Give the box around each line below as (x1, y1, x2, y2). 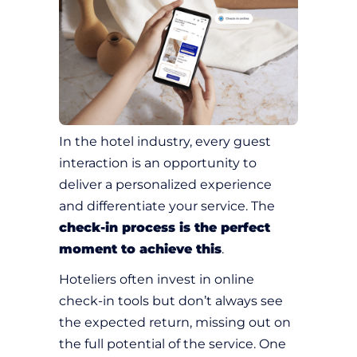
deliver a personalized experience (59, 177, 272, 193)
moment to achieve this (59, 241, 222, 257)
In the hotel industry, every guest (59, 134, 271, 150)
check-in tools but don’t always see (59, 293, 283, 309)
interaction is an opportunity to (59, 155, 257, 171)
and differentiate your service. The (59, 198, 275, 214)
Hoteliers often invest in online (59, 272, 254, 288)
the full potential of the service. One (59, 336, 286, 352)
